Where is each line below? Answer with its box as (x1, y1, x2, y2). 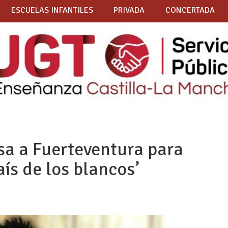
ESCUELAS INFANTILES (11, 5, 93, 16)
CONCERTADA (165, 5, 215, 16)
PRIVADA (113, 5, 145, 16)
